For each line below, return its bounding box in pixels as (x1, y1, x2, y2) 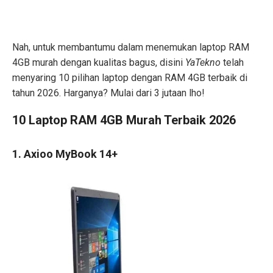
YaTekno (185, 57, 223, 69)
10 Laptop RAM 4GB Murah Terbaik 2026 (12, 113, 236, 128)
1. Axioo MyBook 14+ (12, 147, 118, 161)
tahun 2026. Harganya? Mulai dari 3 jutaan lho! (12, 87, 205, 99)
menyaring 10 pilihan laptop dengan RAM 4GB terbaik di (12, 72, 247, 84)
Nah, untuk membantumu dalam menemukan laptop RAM (12, 41, 249, 54)
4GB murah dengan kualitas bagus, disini (12, 57, 185, 69)
